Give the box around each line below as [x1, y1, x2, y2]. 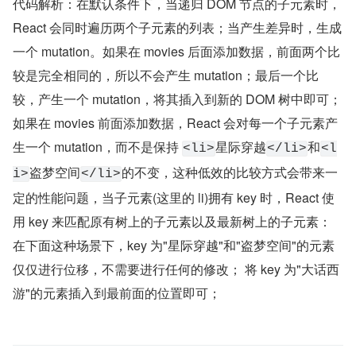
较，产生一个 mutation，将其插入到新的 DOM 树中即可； [13, 90, 342, 108]
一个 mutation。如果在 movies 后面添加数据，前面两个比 [13, 42, 340, 60]
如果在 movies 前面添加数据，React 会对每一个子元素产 [13, 114, 338, 132]
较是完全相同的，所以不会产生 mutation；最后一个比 [13, 66, 319, 84]
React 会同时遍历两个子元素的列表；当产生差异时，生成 [13, 18, 342, 37]
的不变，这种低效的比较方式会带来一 [122, 163, 338, 181]
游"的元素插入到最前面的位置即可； [13, 284, 221, 302]
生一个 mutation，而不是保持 [13, 137, 182, 156]
